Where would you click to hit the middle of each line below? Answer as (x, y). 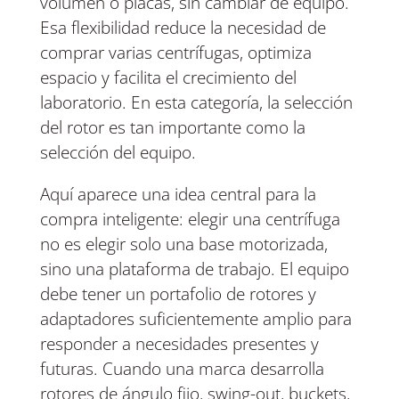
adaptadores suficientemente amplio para (195, 319)
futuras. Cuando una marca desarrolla (182, 369)
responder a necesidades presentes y (179, 344)
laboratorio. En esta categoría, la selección (196, 103)
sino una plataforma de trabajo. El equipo (194, 269)
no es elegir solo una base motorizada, (183, 244)
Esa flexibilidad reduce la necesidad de (183, 28)
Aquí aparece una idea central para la (178, 195)
